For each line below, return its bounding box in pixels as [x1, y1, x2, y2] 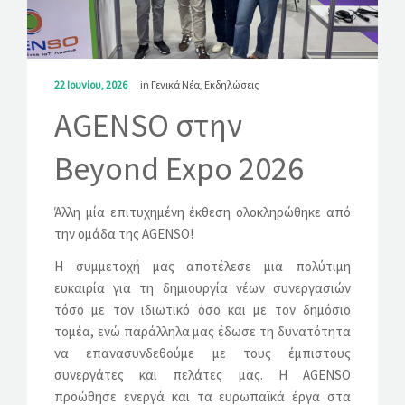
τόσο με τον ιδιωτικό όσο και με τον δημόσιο [54, 300, 351, 318]
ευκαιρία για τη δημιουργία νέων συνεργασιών [54, 278, 351, 297]
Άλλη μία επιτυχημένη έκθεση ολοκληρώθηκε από [54, 202, 351, 221]
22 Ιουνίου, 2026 [54, 77, 129, 91]
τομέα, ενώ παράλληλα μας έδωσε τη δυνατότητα [54, 322, 351, 340]
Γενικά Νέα [151, 77, 200, 91]
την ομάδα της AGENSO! [54, 224, 193, 242]
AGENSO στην [54, 104, 242, 146]
